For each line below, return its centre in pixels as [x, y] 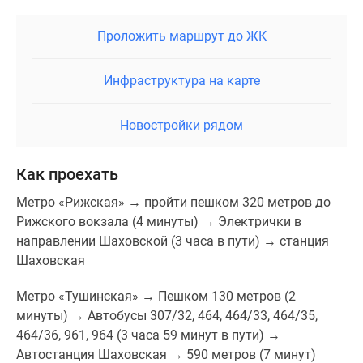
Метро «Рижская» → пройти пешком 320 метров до [173, 202]
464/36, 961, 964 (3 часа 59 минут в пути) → [148, 335]
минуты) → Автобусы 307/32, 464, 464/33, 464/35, [167, 316]
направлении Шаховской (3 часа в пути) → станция [173, 241]
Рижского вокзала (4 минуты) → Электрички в [159, 222]
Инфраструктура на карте [181, 81]
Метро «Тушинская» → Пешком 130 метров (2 [156, 296]
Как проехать [67, 174]
